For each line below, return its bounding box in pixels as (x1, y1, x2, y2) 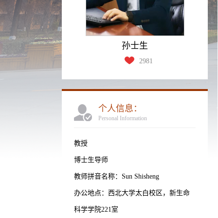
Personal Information (98, 115, 147, 122)
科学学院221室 (74, 206, 118, 213)
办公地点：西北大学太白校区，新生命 (74, 189, 190, 197)
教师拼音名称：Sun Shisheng (74, 173, 159, 180)
